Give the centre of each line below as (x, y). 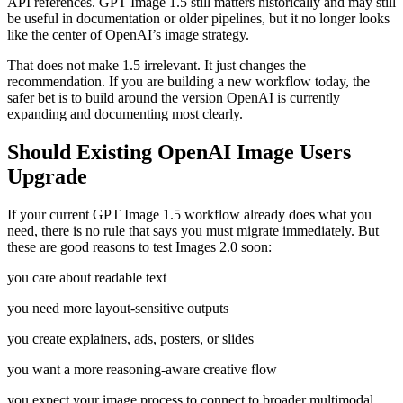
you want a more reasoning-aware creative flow (142, 369)
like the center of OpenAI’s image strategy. (128, 34)
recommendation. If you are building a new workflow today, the (188, 81)
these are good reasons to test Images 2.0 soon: (139, 246)
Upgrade (47, 176)
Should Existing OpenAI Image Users (179, 152)
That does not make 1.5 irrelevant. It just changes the (157, 65)
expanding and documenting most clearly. (125, 113)
